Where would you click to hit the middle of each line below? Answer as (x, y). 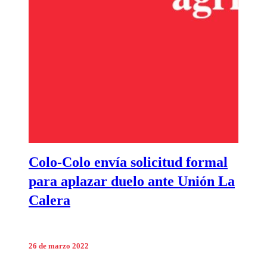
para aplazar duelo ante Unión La (132, 181)
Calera (49, 200)
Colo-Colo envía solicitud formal (128, 162)
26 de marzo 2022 (59, 246)
